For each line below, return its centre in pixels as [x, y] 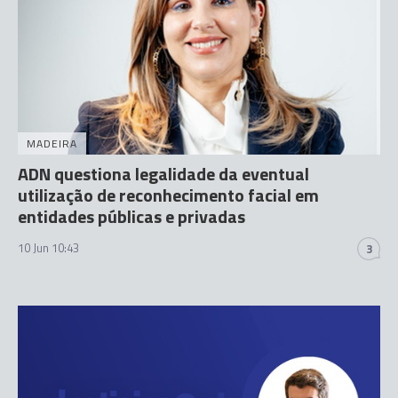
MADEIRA [52, 143]
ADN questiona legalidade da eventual [163, 173]
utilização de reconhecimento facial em [168, 195]
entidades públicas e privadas [131, 216]
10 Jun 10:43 [48, 247]
